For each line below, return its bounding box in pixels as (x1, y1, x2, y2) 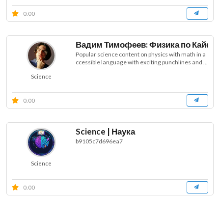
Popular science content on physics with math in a (75, 51, 206, 58)
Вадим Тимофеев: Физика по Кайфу (75, 39, 218, 50)
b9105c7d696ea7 (75, 137, 123, 145)
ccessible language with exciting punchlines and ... (75, 58, 208, 66)
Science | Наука (75, 126, 135, 137)
